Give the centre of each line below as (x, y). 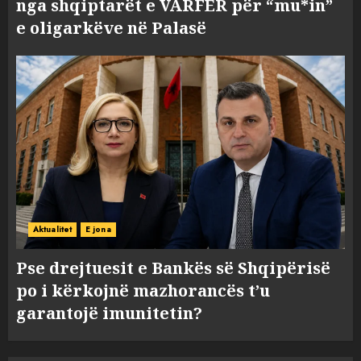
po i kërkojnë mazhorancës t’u (143, 290)
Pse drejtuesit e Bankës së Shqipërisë (173, 268)
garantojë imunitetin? (109, 313)
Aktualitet (52, 229)
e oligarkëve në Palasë (111, 28)
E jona (98, 229)
